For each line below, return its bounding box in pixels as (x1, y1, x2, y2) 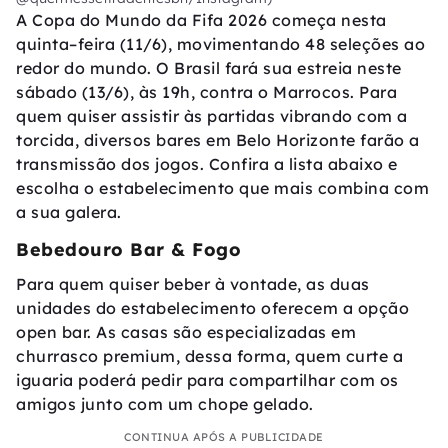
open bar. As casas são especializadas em (16, 322, 356, 343)
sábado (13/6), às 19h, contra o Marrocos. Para (16, 82, 397, 103)
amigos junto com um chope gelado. (16, 394, 314, 415)
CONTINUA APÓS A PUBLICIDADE (124, 430, 324, 445)
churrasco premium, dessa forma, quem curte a (16, 346, 403, 367)
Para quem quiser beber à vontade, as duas (16, 274, 370, 295)
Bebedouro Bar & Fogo (16, 238, 241, 262)
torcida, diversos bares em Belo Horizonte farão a (16, 130, 420, 151)
